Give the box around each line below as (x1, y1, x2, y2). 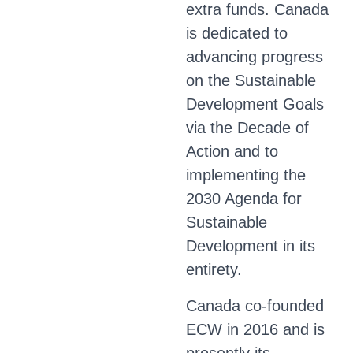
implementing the (186, 166, 306, 184)
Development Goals (186, 95, 324, 113)
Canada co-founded (186, 297, 324, 314)
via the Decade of (186, 119, 309, 136)
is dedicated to (186, 24, 288, 42)
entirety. (186, 261, 242, 278)
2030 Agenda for (186, 190, 302, 207)
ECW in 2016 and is (186, 321, 325, 338)
